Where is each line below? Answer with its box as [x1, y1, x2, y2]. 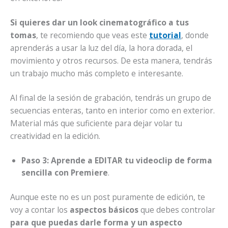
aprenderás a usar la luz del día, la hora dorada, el [10, 42, 192, 53]
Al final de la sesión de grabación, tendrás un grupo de [10, 92, 211, 104]
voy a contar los [10, 204, 70, 215]
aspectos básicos [70, 204, 138, 215]
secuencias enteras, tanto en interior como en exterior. [10, 105, 215, 117]
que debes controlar [138, 204, 215, 215]
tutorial [149, 29, 181, 41]
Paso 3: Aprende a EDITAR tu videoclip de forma [21, 155, 212, 166]
